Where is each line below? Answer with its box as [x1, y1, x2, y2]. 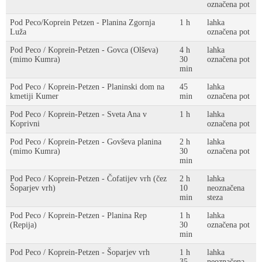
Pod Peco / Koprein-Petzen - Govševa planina [10, 137, 161, 146]
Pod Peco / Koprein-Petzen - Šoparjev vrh [10, 248, 150, 257]
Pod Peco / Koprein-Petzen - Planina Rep [10, 211, 147, 220]
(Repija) [10, 220, 37, 229]
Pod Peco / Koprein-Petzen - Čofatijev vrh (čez [10, 174, 167, 183]
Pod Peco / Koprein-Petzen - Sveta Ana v [10, 110, 147, 119]
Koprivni [10, 119, 40, 128]
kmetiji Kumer [10, 92, 58, 101]
